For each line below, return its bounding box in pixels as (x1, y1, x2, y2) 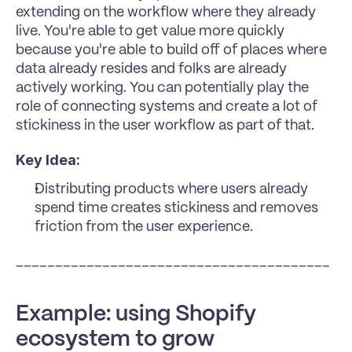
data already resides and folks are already (16, 62, 287, 76)
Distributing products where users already (35, 182, 308, 196)
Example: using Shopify (16, 304, 256, 325)
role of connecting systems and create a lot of (16, 100, 317, 114)
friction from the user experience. (35, 220, 253, 234)
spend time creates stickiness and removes (35, 201, 318, 215)
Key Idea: (16, 152, 80, 168)
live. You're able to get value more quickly (16, 24, 284, 38)
